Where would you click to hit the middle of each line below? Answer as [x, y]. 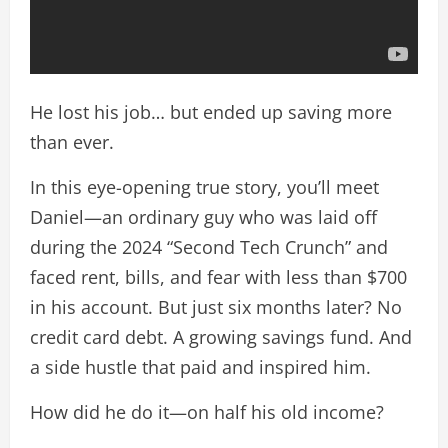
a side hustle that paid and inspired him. [200, 367]
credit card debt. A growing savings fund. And [221, 337]
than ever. [72, 142]
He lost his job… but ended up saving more [211, 112]
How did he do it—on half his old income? [207, 412]
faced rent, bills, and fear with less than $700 [218, 277]
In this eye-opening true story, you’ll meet [204, 187]
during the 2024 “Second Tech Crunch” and [209, 247]
